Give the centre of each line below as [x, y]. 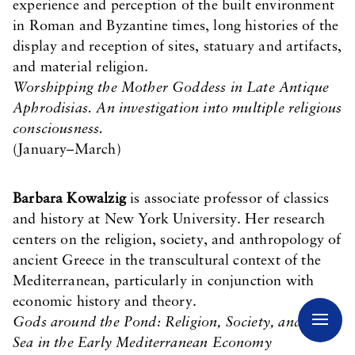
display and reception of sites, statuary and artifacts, [177, 47]
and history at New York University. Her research [169, 220]
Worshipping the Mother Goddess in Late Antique [171, 88]
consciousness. [58, 130]
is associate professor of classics [227, 199]
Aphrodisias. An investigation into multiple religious [177, 109]
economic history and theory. [105, 302]
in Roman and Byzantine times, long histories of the [176, 27]
